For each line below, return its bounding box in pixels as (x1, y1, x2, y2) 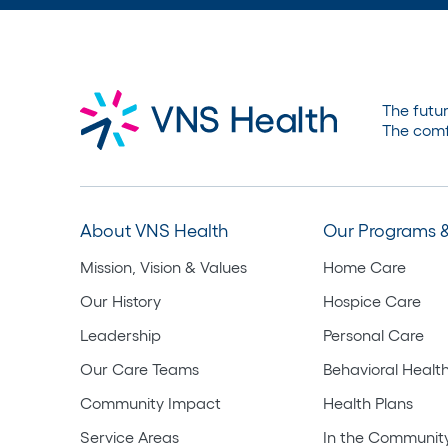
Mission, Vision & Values (80, 257, 247, 276)
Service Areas (80, 427, 179, 446)
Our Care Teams (80, 359, 199, 378)
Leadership (80, 325, 161, 344)
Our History (80, 291, 161, 310)
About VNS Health (80, 220, 229, 241)
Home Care (323, 257, 407, 276)
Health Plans (323, 393, 414, 412)
